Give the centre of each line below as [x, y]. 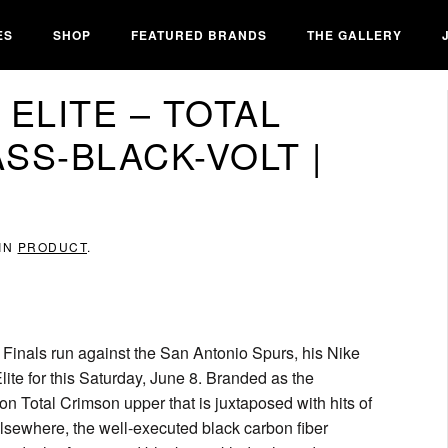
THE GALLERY [354, 34]
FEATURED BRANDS [199, 34]
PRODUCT [52, 246]
